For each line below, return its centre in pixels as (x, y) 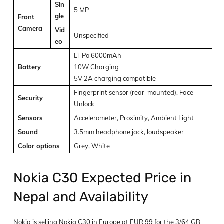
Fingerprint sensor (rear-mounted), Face (134, 92)
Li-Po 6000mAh (98, 55)
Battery (29, 67)
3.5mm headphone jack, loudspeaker (129, 132)
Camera (30, 28)
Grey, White (92, 146)
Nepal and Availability (81, 197)
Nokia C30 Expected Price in (102, 178)
